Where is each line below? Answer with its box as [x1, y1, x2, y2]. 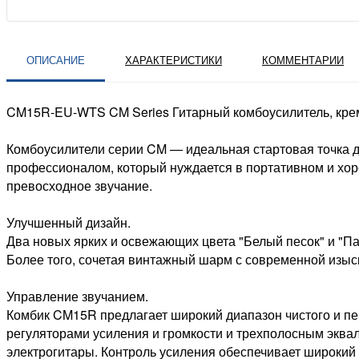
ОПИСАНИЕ [26, 52, 85, 68]
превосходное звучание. [6, 176, 152, 196]
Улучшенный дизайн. [6, 213, 131, 232]
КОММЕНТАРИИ [262, 52, 344, 68]
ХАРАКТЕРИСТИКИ [125, 52, 222, 68]
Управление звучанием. [6, 287, 148, 306]
